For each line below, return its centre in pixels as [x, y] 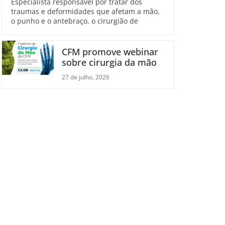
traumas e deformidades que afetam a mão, [85, 12]
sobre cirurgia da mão [109, 63]
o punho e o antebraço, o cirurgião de [75, 21]
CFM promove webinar [110, 52]
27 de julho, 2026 [85, 77]
